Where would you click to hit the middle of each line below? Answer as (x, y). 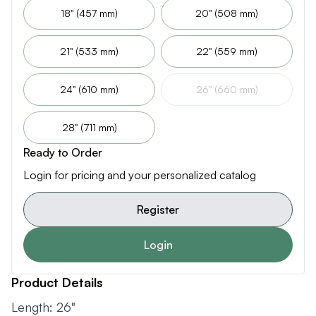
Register (158, 209)
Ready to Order (63, 152)
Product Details (57, 282)
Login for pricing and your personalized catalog (140, 175)
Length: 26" (45, 307)
